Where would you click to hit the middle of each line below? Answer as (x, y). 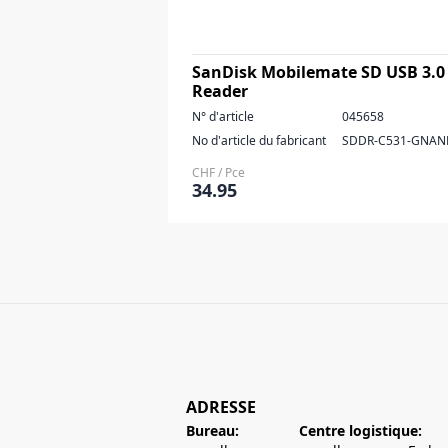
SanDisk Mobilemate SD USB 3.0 (318, 72)
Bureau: (212, 430)
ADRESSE (221, 407)
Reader (220, 91)
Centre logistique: (360, 430)
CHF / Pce (218, 172)
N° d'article (223, 116)
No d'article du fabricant (259, 140)
